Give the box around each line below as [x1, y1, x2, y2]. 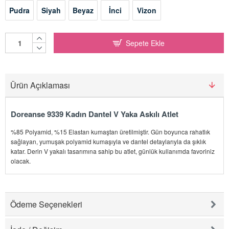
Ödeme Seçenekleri [10, 198, 82, 211]
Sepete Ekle [126, 38, 165, 49]
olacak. [11, 156, 31, 166]
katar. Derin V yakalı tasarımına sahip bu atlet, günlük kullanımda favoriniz [11, 147, 215, 156]
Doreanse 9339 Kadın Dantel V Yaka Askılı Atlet [11, 108, 178, 120]
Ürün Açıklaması [10, 79, 70, 91]
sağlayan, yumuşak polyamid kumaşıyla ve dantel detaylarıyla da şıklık [11, 137, 206, 146]
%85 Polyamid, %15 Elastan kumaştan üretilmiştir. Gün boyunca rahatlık [11, 127, 210, 136]
